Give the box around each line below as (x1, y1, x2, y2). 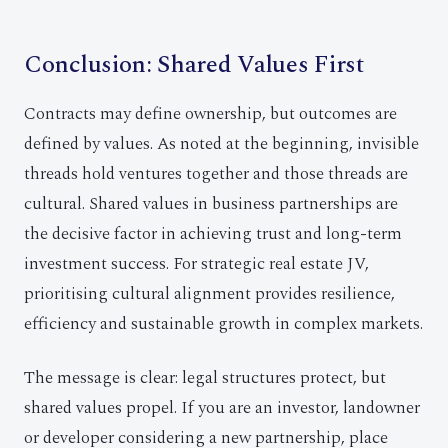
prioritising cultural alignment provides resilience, (24, 281, 395, 307)
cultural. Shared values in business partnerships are (24, 191, 398, 217)
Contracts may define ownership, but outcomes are (24, 101, 397, 127)
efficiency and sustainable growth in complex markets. (24, 311, 423, 337)
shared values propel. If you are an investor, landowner (24, 395, 420, 421)
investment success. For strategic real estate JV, (24, 251, 369, 277)
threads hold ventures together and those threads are (24, 161, 408, 187)
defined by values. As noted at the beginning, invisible (24, 131, 419, 157)
